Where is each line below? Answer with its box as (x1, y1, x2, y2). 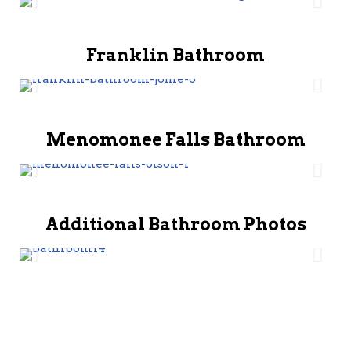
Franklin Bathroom (86, 45, 265, 65)
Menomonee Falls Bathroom (45, 129, 306, 150)
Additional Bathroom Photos (45, 214, 306, 234)
